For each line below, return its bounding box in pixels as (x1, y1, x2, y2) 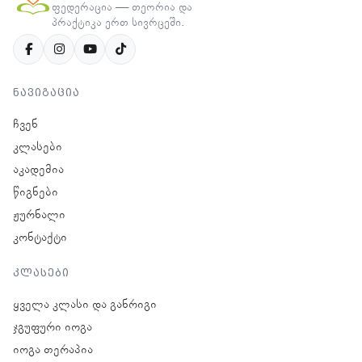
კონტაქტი (13, 229, 67, 245)
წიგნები (13, 184, 58, 200)
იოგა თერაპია (13, 342, 93, 357)
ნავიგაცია (13, 86, 80, 99)
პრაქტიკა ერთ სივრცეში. (52, 15, 184, 29)
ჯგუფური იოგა (13, 319, 92, 335)
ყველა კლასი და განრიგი (13, 297, 157, 312)
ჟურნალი (13, 207, 65, 222)
